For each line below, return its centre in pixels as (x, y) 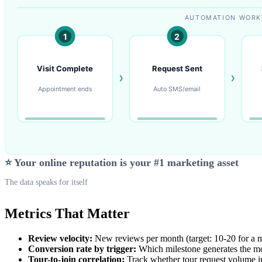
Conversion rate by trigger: (82, 249)
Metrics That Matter (67, 214)
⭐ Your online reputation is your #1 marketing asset (122, 163)
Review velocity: (60, 239)
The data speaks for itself (46, 182)
